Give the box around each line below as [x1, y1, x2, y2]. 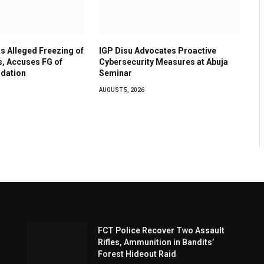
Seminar [99, 68, 133, 78]
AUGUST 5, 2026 [99, 87, 145, 94]
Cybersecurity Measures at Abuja [99, 57, 229, 67]
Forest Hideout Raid [97, 249, 176, 259]
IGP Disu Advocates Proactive [99, 46, 217, 56]
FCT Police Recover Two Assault [97, 226, 225, 236]
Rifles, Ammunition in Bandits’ [97, 237, 214, 247]
